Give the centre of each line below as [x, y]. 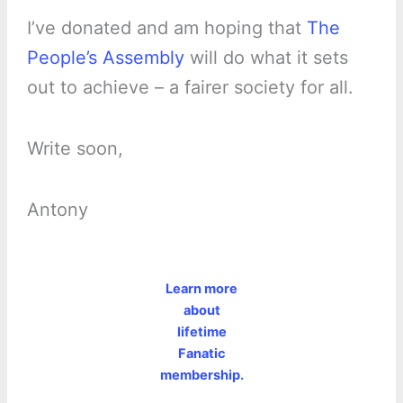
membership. [201, 376]
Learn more [201, 289]
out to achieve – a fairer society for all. [190, 88]
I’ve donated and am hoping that [166, 28]
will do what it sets [266, 58]
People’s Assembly [105, 58]
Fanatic [201, 354]
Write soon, [75, 149]
